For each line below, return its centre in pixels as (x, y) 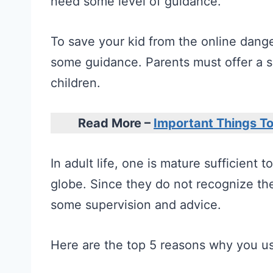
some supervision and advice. (136, 204)
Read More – (116, 123)
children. (76, 83)
